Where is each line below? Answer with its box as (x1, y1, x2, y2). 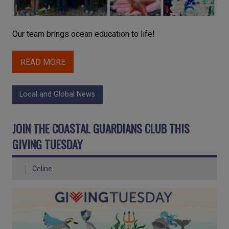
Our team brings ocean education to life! (12, 29, 155, 39)
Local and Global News (19, 90, 96, 99)
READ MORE (20, 57, 65, 67)
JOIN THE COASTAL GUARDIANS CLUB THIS (12, 119, 190, 136)
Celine (32, 164, 52, 173)
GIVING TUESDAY (12, 135, 83, 152)
